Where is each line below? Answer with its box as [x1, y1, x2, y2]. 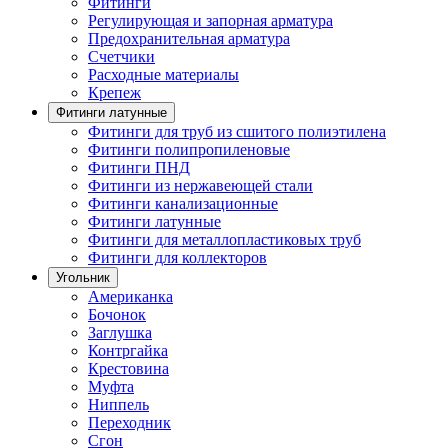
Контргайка [88, 342, 168, 359]
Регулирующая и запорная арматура [88, 12, 333, 29]
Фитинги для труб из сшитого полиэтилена [88, 123, 386, 140]
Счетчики [88, 48, 155, 65]
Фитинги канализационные [88, 195, 278, 212]
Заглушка [88, 324, 152, 341]
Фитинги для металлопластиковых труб [88, 231, 361, 248]
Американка [88, 288, 173, 305]
